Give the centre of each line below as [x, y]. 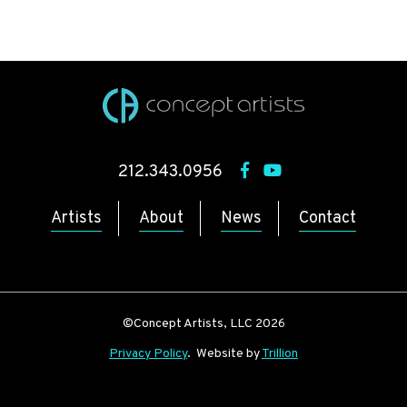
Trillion [280, 354]
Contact [328, 218]
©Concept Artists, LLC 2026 [203, 324]
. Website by [224, 354]
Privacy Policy [148, 354]
